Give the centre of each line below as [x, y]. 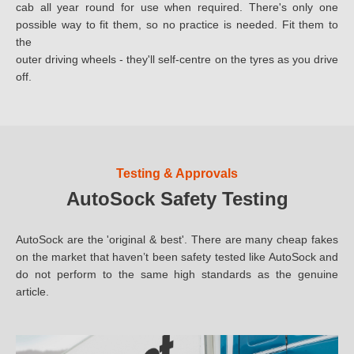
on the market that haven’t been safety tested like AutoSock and [177, 257]
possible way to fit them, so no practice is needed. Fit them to [177, 25]
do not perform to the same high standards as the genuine [177, 275]
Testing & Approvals [177, 174]
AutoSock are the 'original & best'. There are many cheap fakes [177, 240]
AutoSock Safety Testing [177, 199]
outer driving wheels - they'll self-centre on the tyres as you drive [177, 60]
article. [32, 292]
